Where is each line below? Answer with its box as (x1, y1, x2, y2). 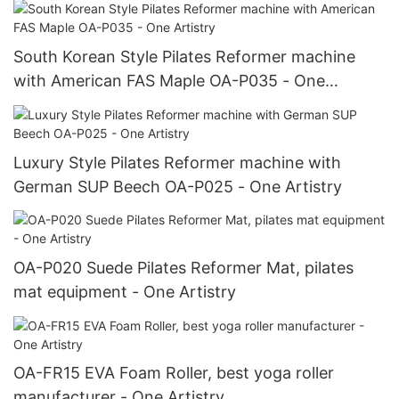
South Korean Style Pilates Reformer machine (13, 47, 355, 67)
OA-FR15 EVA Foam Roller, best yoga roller (13, 363, 334, 383)
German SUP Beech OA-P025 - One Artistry (13, 176, 342, 196)
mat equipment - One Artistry (132, 282, 236, 302)
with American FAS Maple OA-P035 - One (13, 71, 325, 91)
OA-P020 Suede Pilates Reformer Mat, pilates (13, 258, 354, 278)
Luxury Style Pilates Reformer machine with (13, 152, 341, 172)
